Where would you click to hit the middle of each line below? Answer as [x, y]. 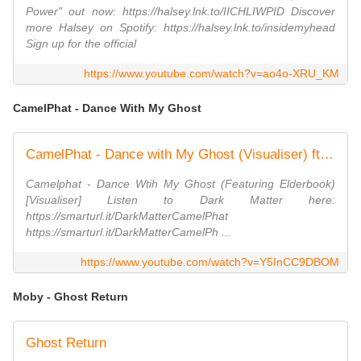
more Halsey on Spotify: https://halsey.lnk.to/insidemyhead [180, 28]
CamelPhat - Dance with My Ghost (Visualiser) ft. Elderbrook [327, 155]
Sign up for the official [81, 44]
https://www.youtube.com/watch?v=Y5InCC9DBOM [210, 262]
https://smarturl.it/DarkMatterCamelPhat [127, 216]
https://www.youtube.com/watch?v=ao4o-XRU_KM [212, 74]
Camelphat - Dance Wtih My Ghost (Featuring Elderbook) [180, 184]
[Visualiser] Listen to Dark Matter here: [180, 200]
